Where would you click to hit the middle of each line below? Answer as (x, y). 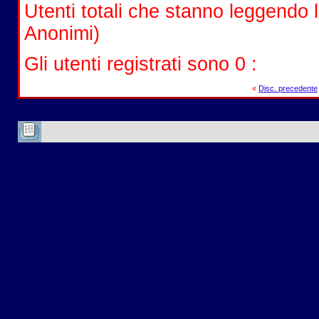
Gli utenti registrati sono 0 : (140, 64)
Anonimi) (62, 33)
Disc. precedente (288, 88)
